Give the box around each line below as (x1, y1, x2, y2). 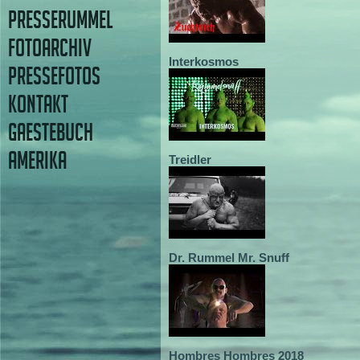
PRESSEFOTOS (8, 63, 100, 89)
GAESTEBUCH (8, 119, 93, 145)
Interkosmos (169, 55, 239, 68)
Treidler (169, 153, 211, 166)
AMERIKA (8, 147, 67, 174)
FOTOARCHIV (8, 35, 92, 61)
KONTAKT (8, 91, 68, 117)
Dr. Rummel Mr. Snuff (169, 251, 289, 264)
